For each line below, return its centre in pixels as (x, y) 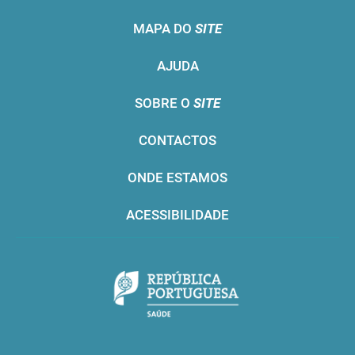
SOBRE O (164, 103)
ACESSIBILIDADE (177, 214)
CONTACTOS (177, 140)
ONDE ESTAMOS (177, 177)
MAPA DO (164, 28)
